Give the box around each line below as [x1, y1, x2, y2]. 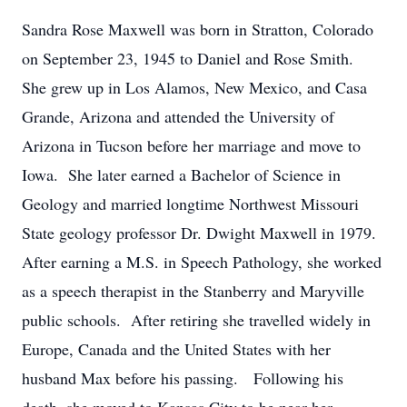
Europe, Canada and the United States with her [22, 338, 331, 360]
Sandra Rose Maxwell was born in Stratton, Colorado [22, 18, 373, 40]
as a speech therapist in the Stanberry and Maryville [22, 280, 364, 302]
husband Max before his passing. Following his [22, 367, 343, 389]
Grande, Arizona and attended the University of [22, 105, 334, 127]
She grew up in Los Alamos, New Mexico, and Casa [22, 76, 367, 98]
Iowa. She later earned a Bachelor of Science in [22, 164, 341, 185]
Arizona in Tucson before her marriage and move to [22, 134, 361, 156]
